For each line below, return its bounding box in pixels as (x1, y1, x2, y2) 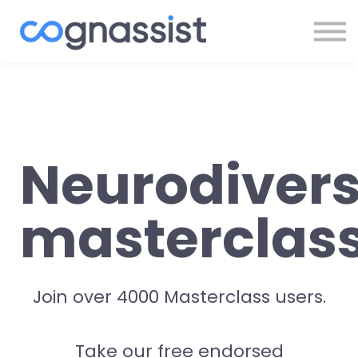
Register (143, 34, 215, 58)
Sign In (149, 6, 209, 30)
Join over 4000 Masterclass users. (32, 284, 326, 309)
